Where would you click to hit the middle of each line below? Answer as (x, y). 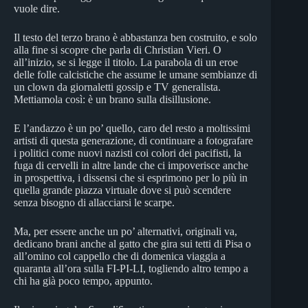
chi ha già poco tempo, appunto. (83, 280)
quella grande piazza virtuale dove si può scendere (122, 190)
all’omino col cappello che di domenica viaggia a (120, 256)
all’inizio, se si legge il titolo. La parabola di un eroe (126, 62)
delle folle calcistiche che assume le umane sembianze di (135, 74)
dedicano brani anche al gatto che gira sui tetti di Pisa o (132, 243)
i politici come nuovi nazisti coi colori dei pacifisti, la (128, 153)
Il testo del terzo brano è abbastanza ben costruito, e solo (135, 37)
